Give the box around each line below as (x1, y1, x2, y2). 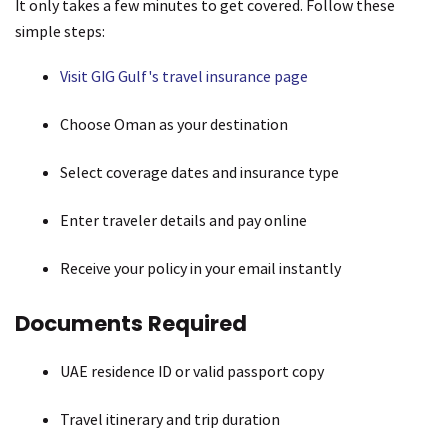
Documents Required (15, 309, 247, 339)
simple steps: (15, 21, 105, 42)
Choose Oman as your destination (60, 114, 288, 135)
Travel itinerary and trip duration (60, 409, 280, 430)
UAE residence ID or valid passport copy (60, 361, 324, 382)
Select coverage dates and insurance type (60, 162, 339, 183)
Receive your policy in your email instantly (60, 258, 341, 279)
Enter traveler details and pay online (60, 210, 307, 231)
